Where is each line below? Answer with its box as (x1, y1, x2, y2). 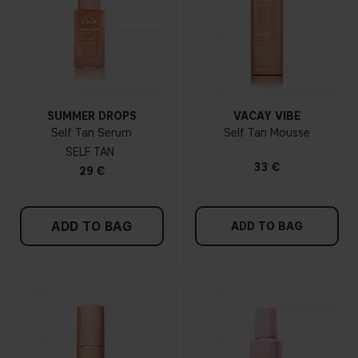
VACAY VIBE (233, 109, 300, 124)
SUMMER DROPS (46, 109, 137, 124)
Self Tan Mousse (223, 126, 310, 141)
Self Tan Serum (51, 126, 132, 141)
